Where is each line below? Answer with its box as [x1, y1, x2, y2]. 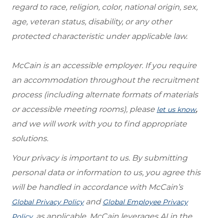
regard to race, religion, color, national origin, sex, [12, 2, 198, 12]
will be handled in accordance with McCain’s [12, 182, 183, 192]
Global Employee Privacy [103, 197, 188, 206]
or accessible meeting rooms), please [12, 104, 157, 114]
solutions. [12, 133, 48, 143]
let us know [157, 105, 196, 114]
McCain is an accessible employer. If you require [12, 60, 197, 70]
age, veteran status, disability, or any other [12, 17, 172, 26]
